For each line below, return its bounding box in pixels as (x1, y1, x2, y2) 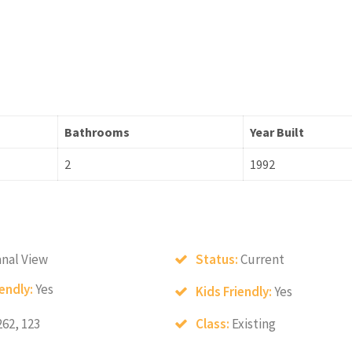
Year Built (250, 124, 304, 141)
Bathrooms (64, 124, 130, 141)
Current (240, 251, 285, 269)
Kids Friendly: (196, 283, 275, 301)
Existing (232, 315, 277, 333)
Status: (196, 251, 241, 269)
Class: (196, 315, 233, 333)
